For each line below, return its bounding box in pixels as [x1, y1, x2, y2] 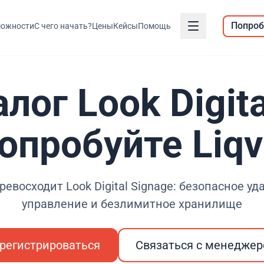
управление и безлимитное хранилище [22, 197, 242, 211]
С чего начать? [34, 21, 92, 31]
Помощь [137, 21, 171, 31]
